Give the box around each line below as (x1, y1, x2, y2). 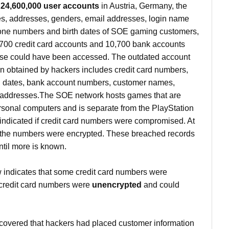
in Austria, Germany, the (99, 2, 187, 10)
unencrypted (92, 180, 142, 189)
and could (142, 180, 179, 189)
